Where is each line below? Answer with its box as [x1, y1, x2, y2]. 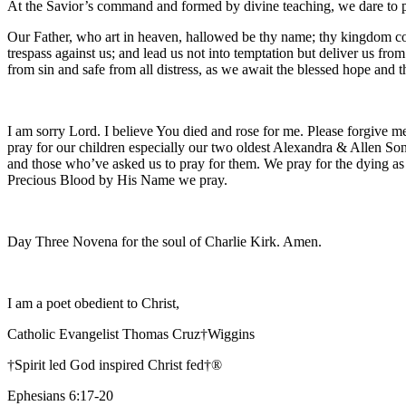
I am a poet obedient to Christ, [7, 295, 179, 311]
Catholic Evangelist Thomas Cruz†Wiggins [7, 325, 255, 342]
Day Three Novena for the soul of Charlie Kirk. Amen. [7, 233, 322, 249]
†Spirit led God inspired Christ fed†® [7, 356, 222, 372]
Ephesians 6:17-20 [7, 387, 113, 403]
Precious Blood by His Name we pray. [7, 171, 227, 188]
